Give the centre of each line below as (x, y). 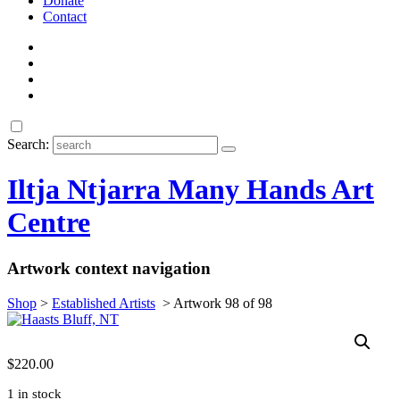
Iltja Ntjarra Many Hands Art (191, 190)
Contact (65, 17)
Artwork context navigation (109, 268)
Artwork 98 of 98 (223, 303)
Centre (49, 223)
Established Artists (104, 303)
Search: (28, 144)
